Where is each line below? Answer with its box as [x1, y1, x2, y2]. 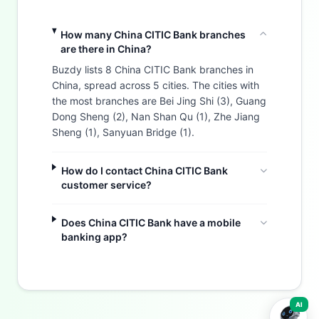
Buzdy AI [57, 257, 84, 265]
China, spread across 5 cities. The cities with [52, 79, 259, 91]
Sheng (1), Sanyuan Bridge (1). [52, 126, 194, 138]
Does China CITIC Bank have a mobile [61, 216, 241, 229]
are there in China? [61, 43, 152, 55]
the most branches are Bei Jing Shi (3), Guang [52, 95, 266, 107]
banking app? [61, 231, 127, 243]
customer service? [61, 179, 152, 191]
